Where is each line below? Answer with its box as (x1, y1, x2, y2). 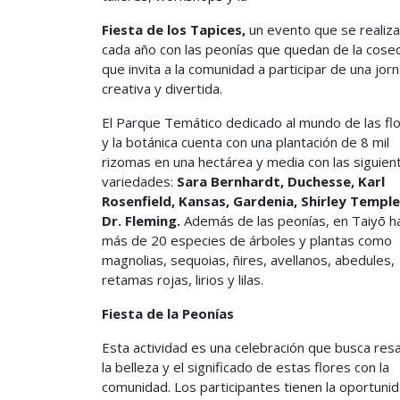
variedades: (102, 172, 177, 190)
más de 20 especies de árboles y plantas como (102, 231, 392, 249)
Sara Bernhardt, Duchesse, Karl (177, 172, 385, 190)
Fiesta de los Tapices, (102, 21, 246, 38)
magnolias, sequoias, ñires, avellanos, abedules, (102, 251, 395, 269)
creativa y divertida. (102, 79, 222, 97)
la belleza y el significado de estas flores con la (102, 358, 389, 376)
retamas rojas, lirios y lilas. (102, 271, 263, 288)
